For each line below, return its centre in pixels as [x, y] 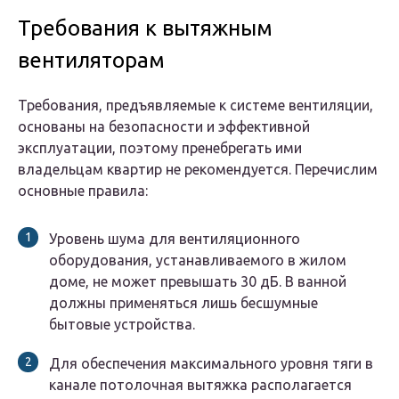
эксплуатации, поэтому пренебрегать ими [160, 148]
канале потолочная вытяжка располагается [200, 385]
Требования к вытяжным [145, 28]
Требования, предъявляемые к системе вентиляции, [195, 106]
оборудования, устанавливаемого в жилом [198, 261]
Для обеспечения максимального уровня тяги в [211, 364]
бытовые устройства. [122, 325]
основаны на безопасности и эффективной [164, 127]
